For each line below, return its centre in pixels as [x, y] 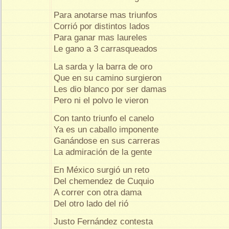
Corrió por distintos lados [102, 26]
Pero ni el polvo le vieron [101, 100]
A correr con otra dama [98, 192]
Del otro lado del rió [91, 203]
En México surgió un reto [101, 170]
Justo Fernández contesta [103, 221]
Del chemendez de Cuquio [104, 181]
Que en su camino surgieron [108, 78]
